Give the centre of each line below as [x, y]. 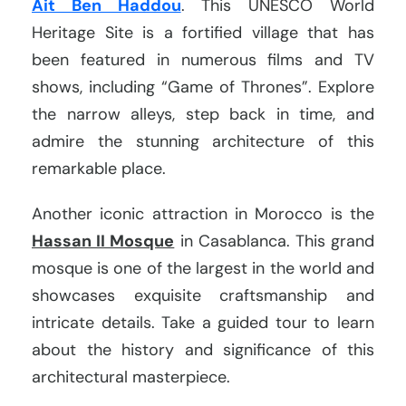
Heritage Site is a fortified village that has [203, 33]
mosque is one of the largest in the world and [203, 269]
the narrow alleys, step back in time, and [203, 115]
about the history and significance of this [203, 350]
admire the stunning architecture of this [203, 142]
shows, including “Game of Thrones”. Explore [203, 87]
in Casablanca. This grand [275, 242]
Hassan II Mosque [103, 242]
